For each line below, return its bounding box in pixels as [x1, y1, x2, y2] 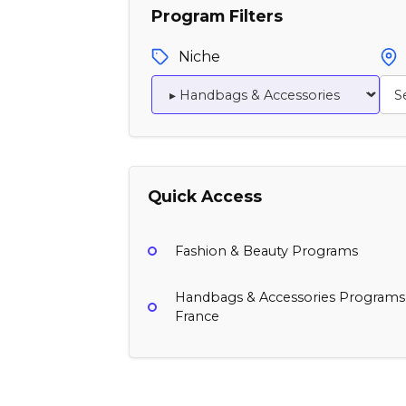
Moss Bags [147, 362, 246, 383]
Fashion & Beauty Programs [175, 242, 358, 259]
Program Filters [151, 5, 283, 25]
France [175, 307, 219, 324]
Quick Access [148, 187, 262, 207]
